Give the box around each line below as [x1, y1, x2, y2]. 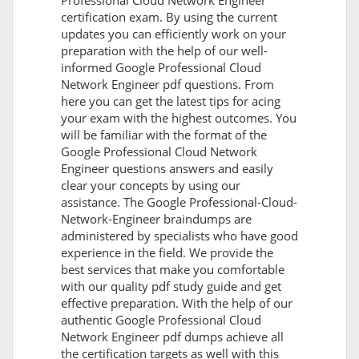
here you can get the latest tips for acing [61, 93, 280, 110]
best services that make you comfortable [61, 261, 284, 278]
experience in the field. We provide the [61, 244, 273, 261]
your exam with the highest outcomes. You [61, 110, 296, 127]
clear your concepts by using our [61, 177, 240, 194]
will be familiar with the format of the [61, 127, 267, 143]
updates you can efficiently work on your [61, 26, 286, 42]
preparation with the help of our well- [61, 42, 268, 59]
